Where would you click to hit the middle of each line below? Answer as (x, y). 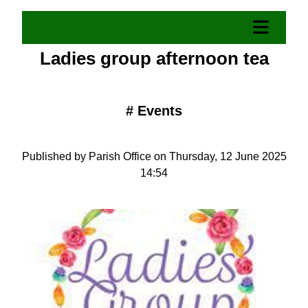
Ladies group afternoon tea (154, 58)
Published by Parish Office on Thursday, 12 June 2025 (154, 156)
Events (160, 111)
